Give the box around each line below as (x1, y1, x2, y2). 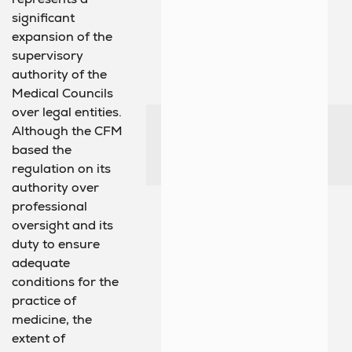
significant (12, 9, 75, 26)
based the (12, 141, 71, 158)
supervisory (12, 46, 83, 64)
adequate (12, 254, 70, 271)
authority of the (12, 65, 107, 82)
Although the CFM (12, 122, 123, 139)
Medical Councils (12, 84, 113, 101)
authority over (12, 178, 99, 196)
